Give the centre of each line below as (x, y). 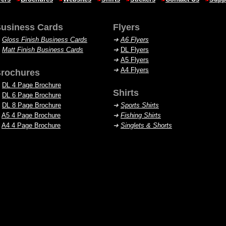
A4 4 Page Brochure (31, 125)
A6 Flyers (135, 40)
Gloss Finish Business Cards (45, 40)
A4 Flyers (135, 70)
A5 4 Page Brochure (31, 115)
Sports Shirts (140, 105)
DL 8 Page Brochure (32, 105)
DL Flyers (135, 50)
